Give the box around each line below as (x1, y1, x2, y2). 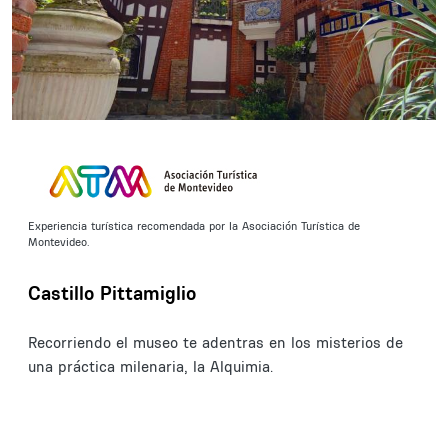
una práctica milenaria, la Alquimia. (28, 356, 273, 376)
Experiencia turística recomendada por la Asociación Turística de (28, 218, 360, 233)
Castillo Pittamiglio (28, 280, 196, 305)
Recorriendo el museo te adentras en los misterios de (28, 332, 403, 352)
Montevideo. (28, 234, 93, 249)
